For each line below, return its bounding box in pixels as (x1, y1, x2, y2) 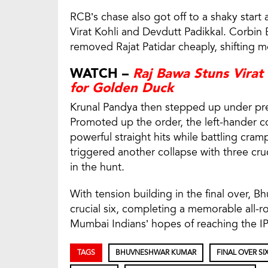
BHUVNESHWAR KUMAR (115, 248, 196, 258)
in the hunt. (70, 160, 124, 175)
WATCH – (70, 65, 133, 83)
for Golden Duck (70, 79, 173, 98)
